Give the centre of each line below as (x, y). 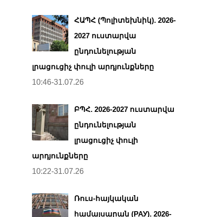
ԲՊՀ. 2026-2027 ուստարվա (124, 109)
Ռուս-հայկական (106, 198)
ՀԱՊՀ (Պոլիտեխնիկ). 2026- (125, 20)
